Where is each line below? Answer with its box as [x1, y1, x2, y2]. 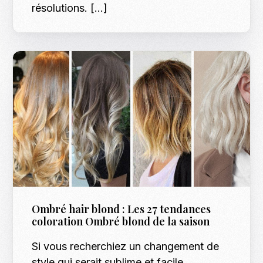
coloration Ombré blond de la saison [32, 214, 210, 228]
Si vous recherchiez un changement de [32, 240, 220, 252]
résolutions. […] [32, 2, 108, 15]
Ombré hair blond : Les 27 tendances [32, 201, 211, 216]
